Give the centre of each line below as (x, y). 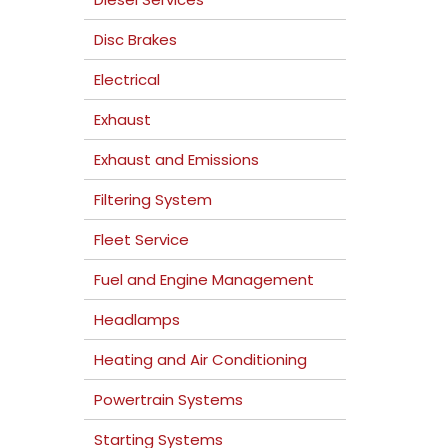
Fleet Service (141, 239)
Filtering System (152, 199)
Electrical (126, 79)
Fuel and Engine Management (203, 279)
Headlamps (136, 319)
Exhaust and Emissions (176, 159)
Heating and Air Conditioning (200, 359)
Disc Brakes (135, 39)
